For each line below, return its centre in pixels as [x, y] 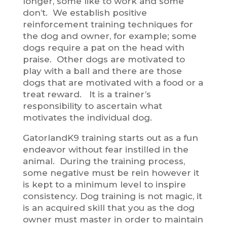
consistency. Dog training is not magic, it [112, 196]
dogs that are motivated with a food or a [113, 82]
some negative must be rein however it [111, 173]
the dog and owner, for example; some [109, 36]
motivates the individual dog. [87, 117]
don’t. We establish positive [85, 12]
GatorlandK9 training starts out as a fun [110, 138]
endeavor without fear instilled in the [105, 149]
